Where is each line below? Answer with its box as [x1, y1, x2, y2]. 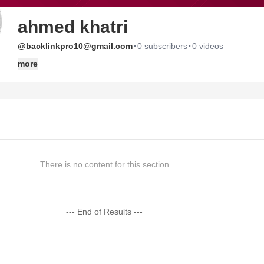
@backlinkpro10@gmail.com [18, 41, 133, 51]
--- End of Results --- [66, 207, 143, 216]
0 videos [192, 41, 223, 51]
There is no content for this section [39, 160, 169, 169]
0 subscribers [137, 41, 187, 51]
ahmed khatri [18, 17, 128, 37]
